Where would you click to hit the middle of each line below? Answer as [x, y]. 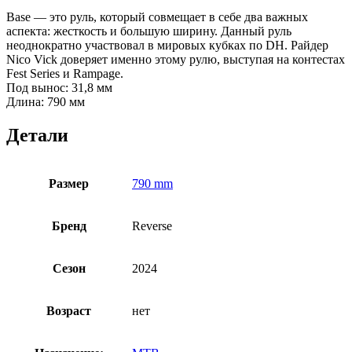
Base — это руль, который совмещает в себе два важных [157, 17]
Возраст [69, 311]
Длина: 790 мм [46, 102]
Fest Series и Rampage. [65, 74]
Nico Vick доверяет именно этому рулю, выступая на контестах [176, 60]
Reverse [152, 226]
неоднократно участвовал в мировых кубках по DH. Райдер [167, 46]
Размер [69, 184]
